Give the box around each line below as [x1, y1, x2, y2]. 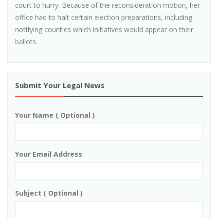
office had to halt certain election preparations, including [15, 13, 192, 22]
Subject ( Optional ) [15, 188, 83, 198]
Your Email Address [15, 149, 82, 159]
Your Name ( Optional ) [15, 110, 95, 120]
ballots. [15, 37, 37, 47]
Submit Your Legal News [15, 80, 105, 91]
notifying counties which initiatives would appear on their [15, 25, 193, 35]
